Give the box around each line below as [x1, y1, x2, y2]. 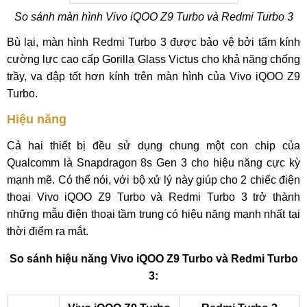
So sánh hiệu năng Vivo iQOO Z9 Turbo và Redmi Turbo [9, 253, 298, 265]
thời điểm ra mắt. [7, 225, 88, 237]
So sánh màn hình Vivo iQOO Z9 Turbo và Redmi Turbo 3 [14, 11, 293, 23]
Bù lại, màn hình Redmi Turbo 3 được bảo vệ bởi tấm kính [7, 36, 300, 48]
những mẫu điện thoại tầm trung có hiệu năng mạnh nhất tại [7, 208, 300, 220]
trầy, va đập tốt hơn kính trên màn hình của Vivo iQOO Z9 [7, 71, 300, 82]
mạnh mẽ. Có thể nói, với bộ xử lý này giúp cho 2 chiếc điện [7, 174, 300, 186]
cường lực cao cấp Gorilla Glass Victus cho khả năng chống [7, 53, 300, 65]
